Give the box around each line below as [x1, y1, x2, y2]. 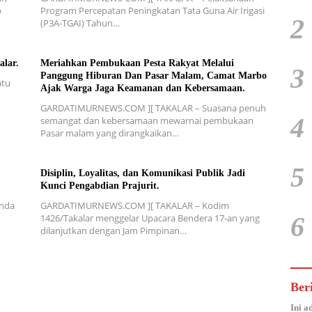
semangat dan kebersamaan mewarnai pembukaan [40, 114, 253, 127]
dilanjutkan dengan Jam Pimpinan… [40, 224, 187, 237]
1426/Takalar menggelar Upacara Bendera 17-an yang [40, 212, 260, 225]
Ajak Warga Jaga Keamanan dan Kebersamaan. [40, 83, 245, 94]
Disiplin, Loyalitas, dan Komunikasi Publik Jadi [40, 168, 245, 179]
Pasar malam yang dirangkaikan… [40, 127, 179, 140]
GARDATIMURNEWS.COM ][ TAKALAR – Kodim [40, 199, 229, 212]
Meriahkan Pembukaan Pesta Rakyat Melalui [40, 58, 234, 69]
